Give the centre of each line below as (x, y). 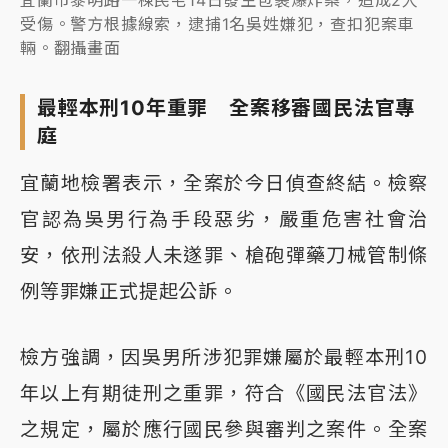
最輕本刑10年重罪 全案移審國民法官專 (227, 107)
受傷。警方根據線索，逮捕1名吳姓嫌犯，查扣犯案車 (217, 23)
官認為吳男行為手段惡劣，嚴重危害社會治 (224, 218)
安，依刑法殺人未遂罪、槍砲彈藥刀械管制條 (224, 254)
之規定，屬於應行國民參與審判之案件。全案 (224, 428)
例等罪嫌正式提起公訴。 (129, 290)
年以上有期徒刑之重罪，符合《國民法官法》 (224, 392)
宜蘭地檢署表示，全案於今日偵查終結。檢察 (224, 182)
